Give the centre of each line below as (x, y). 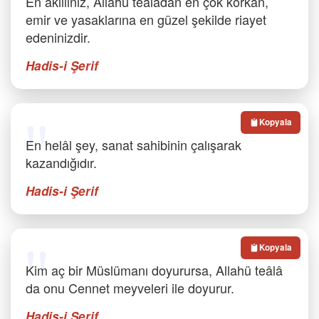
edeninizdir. (58, 37)
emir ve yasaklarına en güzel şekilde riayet (146, 19)
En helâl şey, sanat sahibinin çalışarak (134, 145)
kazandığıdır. (61, 162)
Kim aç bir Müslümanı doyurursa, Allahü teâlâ (154, 270)
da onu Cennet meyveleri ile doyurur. (130, 288)
